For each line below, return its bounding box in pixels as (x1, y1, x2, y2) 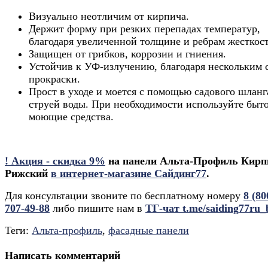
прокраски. (29, 72, 83, 85)
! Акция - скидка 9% (5, 154, 105, 167)
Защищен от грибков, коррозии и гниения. (29, 47, 226, 60)
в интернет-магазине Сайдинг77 (51, 167, 206, 179)
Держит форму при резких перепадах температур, (29, 22, 260, 35)
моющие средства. (29, 110, 114, 123)
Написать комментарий (5, 249, 120, 261)
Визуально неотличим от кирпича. (29, 10, 189, 22)
